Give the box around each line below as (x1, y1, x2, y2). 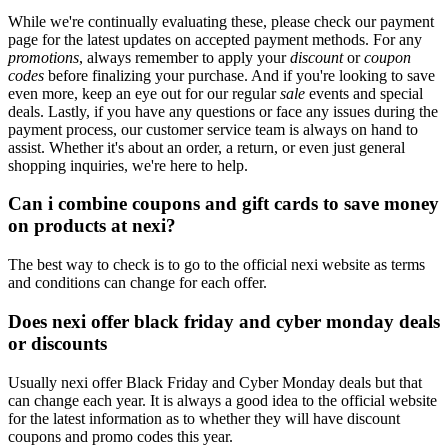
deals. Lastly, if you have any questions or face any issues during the (8, 102, 438, 120)
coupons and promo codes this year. (8, 427, 233, 445)
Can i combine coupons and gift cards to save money (8, 193, 439, 215)
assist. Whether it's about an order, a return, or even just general (8, 138, 405, 156)
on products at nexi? (8, 215, 176, 237)
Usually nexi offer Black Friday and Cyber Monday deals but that (8, 373, 422, 391)
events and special (305, 84, 423, 102)
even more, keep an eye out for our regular (8, 84, 280, 102)
